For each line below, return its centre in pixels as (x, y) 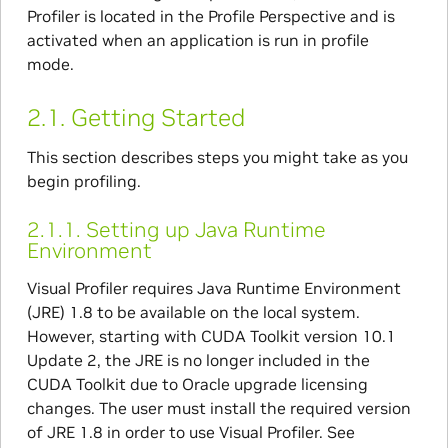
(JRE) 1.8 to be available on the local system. (193, 312)
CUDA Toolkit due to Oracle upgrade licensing (197, 384)
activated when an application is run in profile (197, 39)
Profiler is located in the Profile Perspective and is (210, 15)
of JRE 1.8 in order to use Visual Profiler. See (190, 432)
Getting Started (157, 117)
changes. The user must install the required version (218, 408)
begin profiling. (83, 180)
